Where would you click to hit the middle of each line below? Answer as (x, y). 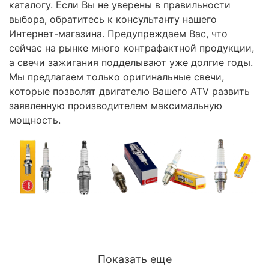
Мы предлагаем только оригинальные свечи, (116, 77)
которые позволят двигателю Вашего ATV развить (129, 92)
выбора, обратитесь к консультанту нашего (113, 20)
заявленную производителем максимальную (116, 106)
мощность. (35, 120)
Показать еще (134, 259)
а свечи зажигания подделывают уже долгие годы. (131, 63)
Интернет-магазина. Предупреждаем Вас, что (118, 34)
